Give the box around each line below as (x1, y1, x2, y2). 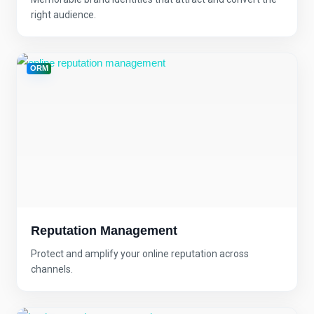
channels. (31, 263, 73, 275)
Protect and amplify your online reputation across (31, 247, 249, 259)
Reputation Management (31, 223, 177, 238)
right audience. (31, 8, 96, 20)
